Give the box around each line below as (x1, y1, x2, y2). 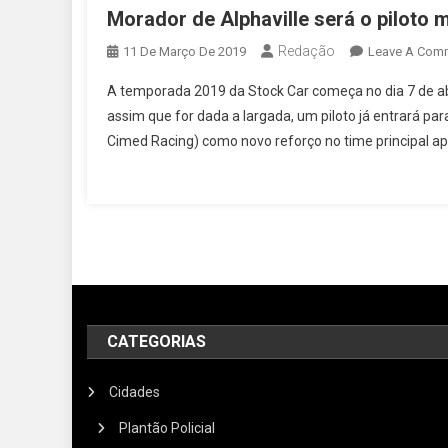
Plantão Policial (119, 419, 216, 436)
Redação (278, 42, 335, 59)
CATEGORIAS (107, 331, 207, 351)
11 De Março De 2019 (123, 43, 246, 59)
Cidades (109, 383, 161, 400)
